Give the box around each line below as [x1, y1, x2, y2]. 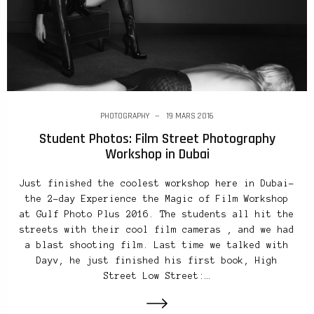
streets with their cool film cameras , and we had [20, 224, 294, 235]
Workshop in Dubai [104, 144, 210, 163]
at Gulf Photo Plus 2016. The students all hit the [20, 209, 294, 219]
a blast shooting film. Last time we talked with [25, 240, 289, 250]
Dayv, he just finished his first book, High [36, 255, 278, 266]
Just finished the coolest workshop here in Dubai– [20, 178, 294, 189]
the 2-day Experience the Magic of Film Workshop [25, 193, 289, 204]
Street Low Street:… [104, 271, 210, 281]
